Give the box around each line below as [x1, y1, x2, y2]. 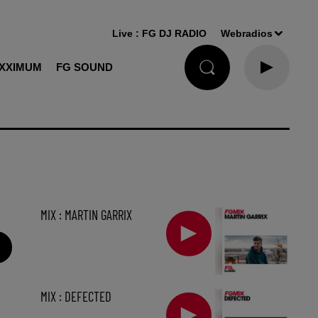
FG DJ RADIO [142, 28, 207, 39]
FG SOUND [56, 61, 113, 73]
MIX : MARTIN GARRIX [40, 207, 132, 223]
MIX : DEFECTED [40, 288, 111, 305]
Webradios [221, 28, 273, 39]
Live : [112, 28, 143, 39]
